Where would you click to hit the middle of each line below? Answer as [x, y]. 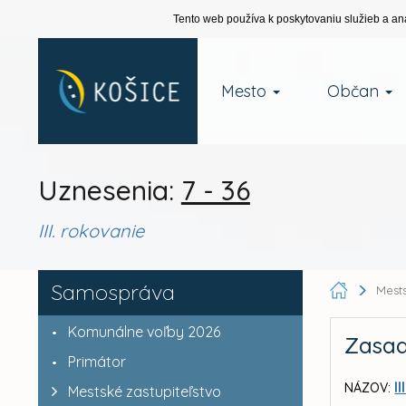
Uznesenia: [109, 190]
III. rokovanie [91, 231]
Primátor [97, 362]
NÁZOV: [368, 388]
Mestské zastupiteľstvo [144, 391]
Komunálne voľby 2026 [144, 332]
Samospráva [112, 292]
